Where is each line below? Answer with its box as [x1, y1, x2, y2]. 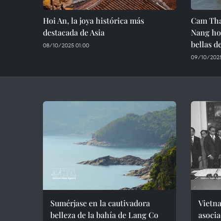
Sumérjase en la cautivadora [50, 198, 150, 208]
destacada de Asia [43, 27, 105, 37]
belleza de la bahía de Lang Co [50, 210, 158, 220]
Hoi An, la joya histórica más [43, 15, 144, 26]
